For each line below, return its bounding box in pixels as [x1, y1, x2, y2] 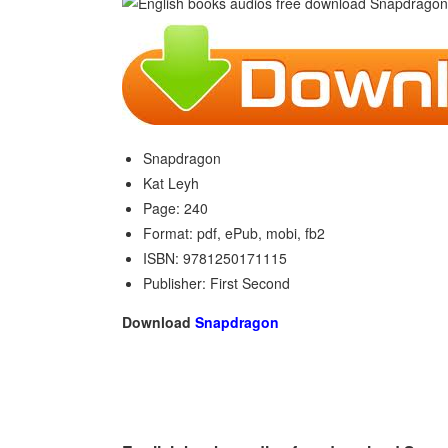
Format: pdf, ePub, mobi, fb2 [143, 223, 325, 243]
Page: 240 [143, 198, 208, 218]
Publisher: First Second [143, 273, 290, 293]
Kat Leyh [143, 173, 199, 193]
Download [122, 312, 195, 332]
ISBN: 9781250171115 [143, 248, 287, 268]
